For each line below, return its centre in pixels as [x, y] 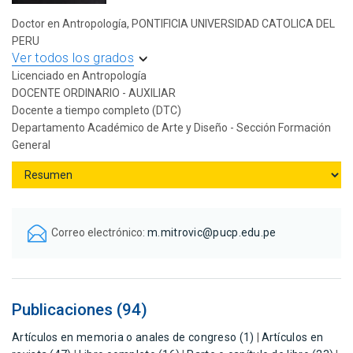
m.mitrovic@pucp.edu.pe [212, 233]
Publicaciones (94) [80, 310]
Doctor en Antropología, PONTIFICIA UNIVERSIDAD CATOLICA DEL [173, 24]
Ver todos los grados [73, 58]
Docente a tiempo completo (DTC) [97, 111]
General [31, 145]
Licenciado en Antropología [79, 76]
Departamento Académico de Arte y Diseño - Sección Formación [171, 128]
